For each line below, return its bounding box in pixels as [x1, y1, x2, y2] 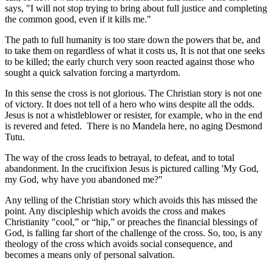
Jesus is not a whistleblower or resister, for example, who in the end [5, 109, 262, 120]
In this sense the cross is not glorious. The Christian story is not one [5, 87, 262, 98]
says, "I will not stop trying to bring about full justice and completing [5, 2, 267, 13]
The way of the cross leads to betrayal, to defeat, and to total [5, 152, 234, 163]
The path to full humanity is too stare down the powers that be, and [5, 34, 260, 45]
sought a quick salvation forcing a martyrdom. [5, 67, 180, 78]
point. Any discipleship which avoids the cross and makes [5, 205, 225, 216]
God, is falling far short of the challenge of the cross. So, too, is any [5, 227, 262, 238]
